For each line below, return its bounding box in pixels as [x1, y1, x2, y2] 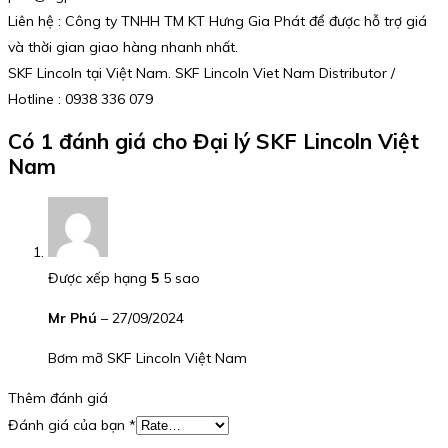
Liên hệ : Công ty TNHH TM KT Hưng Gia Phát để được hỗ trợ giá [8, 11, 427, 30]
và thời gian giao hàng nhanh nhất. [8, 37, 238, 56]
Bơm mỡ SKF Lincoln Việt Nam [48, 348, 247, 367]
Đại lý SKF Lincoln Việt [193, 128, 419, 155]
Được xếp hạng [48, 268, 151, 287]
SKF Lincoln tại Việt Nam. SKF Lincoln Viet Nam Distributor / [8, 63, 395, 82]
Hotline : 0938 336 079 [8, 89, 153, 108]
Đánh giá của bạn [8, 415, 129, 434]
